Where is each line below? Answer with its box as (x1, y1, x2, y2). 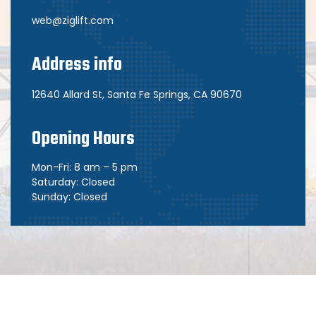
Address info (32, 51, 122, 79)
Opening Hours (32, 125, 135, 153)
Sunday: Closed (32, 190, 107, 204)
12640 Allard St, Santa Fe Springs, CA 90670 (32, 87, 242, 102)
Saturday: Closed (32, 175, 115, 189)
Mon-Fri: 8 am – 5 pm (32, 160, 138, 174)
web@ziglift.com (32, 13, 114, 28)
